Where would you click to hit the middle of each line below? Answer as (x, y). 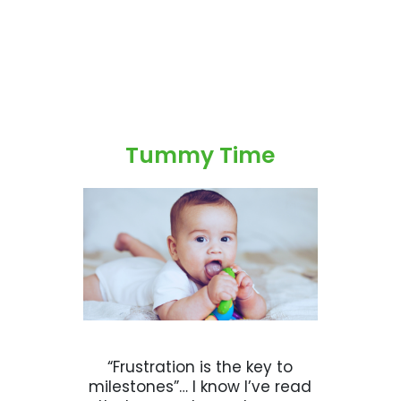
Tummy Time (200, 156)
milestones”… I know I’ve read (200, 386)
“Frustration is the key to (200, 367)
